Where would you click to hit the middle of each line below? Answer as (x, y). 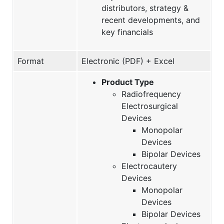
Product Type (128, 82)
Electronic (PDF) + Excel (128, 61)
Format (31, 61)
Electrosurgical (150, 106)
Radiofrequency (151, 94)
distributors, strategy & (145, 8)
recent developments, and (151, 20)
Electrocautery (149, 166)
